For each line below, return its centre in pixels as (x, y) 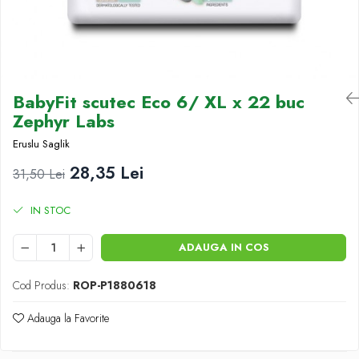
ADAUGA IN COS (224, 247)
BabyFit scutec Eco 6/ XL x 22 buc (159, 102)
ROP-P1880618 (115, 285)
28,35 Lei (107, 173)
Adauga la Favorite (67, 318)
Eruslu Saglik (41, 144)
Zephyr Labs (64, 121)
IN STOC (49, 210)
